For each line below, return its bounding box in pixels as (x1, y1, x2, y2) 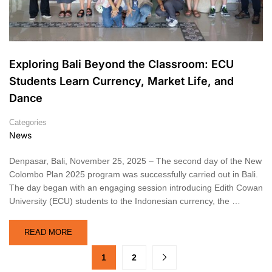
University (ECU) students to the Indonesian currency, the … (9, 196, 240, 206)
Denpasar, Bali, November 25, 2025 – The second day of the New (9, 156, 262, 166)
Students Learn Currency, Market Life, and (9, 75, 234, 88)
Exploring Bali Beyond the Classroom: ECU (9, 58, 234, 71)
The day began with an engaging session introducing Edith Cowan (9, 183, 263, 193)
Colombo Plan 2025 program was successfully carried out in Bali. (9, 169, 258, 180)
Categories (9, 118, 47, 127)
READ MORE (24, 228, 72, 237)
